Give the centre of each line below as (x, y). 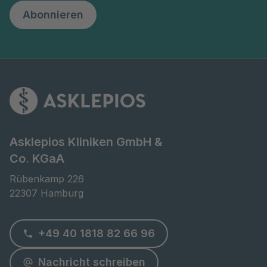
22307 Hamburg (46, 193)
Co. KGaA (37, 159)
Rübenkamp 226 (47, 179)
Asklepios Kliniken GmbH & (86, 142)
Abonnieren (53, 15)
